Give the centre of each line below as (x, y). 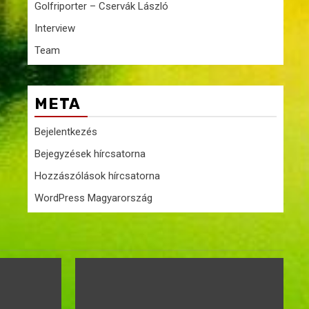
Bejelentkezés (66, 132)
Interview (55, 28)
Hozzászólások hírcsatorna (97, 176)
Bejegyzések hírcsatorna (90, 154)
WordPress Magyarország (93, 198)
